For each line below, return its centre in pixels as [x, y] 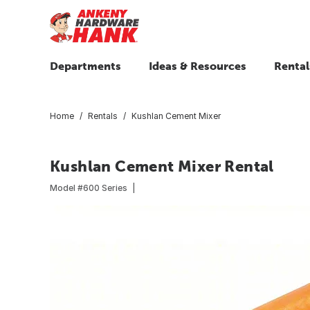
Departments [85, 66]
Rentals [103, 116]
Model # [66, 188]
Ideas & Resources [198, 66]
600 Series [105, 188]
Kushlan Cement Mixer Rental [162, 166]
